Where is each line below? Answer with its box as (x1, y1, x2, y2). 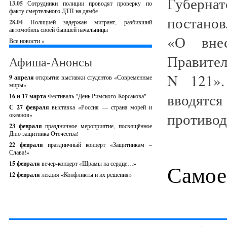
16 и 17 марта (9, 92, 48, 100)
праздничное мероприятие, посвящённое (45, 122, 152, 130)
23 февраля (9, 122, 46, 130)
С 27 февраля (9, 103, 52, 111)
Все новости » (9, 36, 45, 45)
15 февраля (9, 159, 42, 168)
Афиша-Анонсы (9, 54, 92, 70)
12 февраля (9, 170, 42, 179)
